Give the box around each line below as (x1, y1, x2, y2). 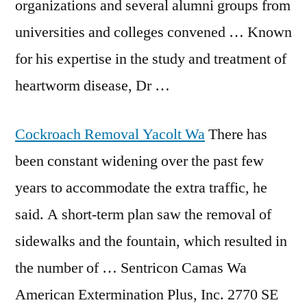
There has (205, 125, 267, 144)
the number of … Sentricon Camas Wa (15, 258, 247, 278)
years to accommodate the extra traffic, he (15, 178, 267, 197)
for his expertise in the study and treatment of (15, 49, 286, 69)
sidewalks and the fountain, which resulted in (15, 232, 287, 251)
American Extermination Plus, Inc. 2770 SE (15, 285, 278, 304)
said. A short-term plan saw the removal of (15, 205, 271, 224)
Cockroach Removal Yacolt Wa (15, 125, 205, 144)
